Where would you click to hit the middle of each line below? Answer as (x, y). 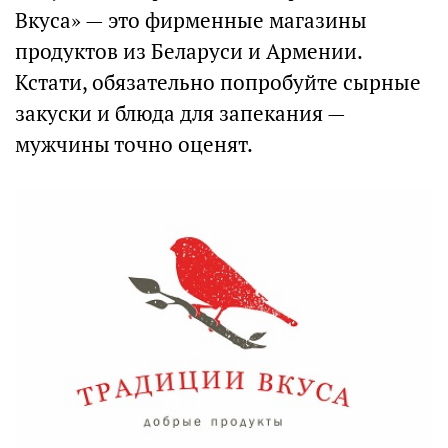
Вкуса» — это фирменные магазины (191, 21)
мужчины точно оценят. (134, 145)
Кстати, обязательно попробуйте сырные (218, 83)
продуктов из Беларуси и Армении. (188, 52)
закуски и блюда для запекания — (180, 114)
